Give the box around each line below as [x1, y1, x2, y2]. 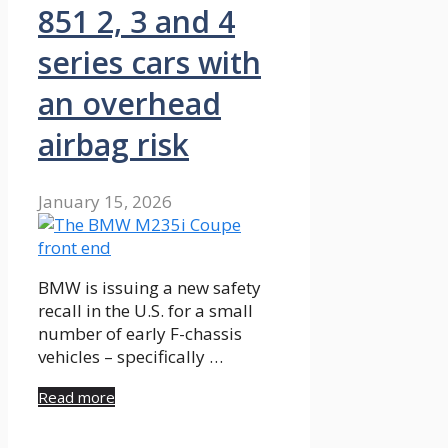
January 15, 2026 [38, 189, 172, 213]
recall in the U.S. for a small [38, 298, 253, 322]
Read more [38, 386, 115, 407]
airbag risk [38, 123, 189, 165]
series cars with [38, 41, 261, 83]
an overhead [38, 82, 221, 124]
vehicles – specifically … [38, 344, 223, 368]
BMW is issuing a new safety [38, 275, 261, 299]
